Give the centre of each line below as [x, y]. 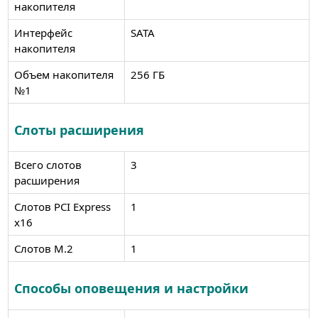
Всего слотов [48, 164]
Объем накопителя [64, 74]
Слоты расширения [79, 130]
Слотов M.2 [43, 248]
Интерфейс [43, 32]
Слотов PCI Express [62, 206]
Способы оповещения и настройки [131, 288]
